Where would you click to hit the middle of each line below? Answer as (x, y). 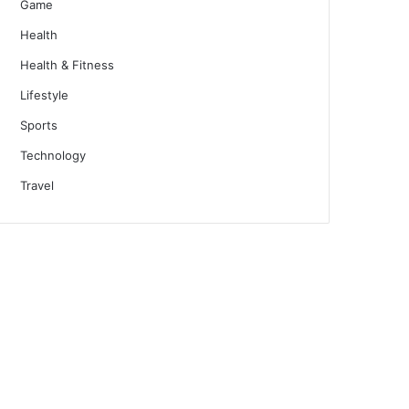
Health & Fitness (68, 65)
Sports (39, 125)
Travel (37, 185)
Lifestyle (45, 95)
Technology (53, 155)
